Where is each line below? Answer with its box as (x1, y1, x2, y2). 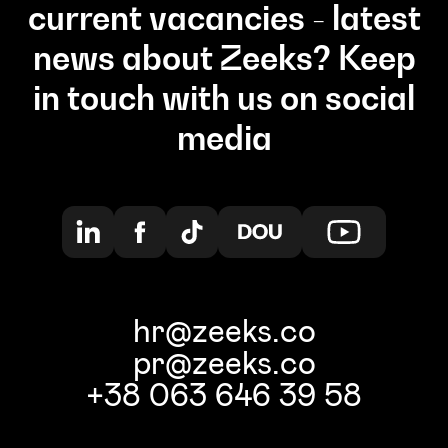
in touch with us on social (33, 79, 415, 117)
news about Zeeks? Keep (32, 39, 416, 77)
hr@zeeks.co (132, 308, 316, 352)
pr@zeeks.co (132, 340, 316, 384)
